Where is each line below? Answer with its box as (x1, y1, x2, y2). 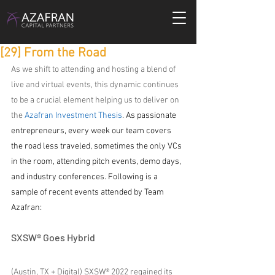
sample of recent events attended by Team (11, 187, 166, 198)
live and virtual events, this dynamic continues (11, 80, 180, 90)
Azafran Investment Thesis (25, 110, 122, 121)
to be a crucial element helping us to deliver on (11, 95, 181, 106)
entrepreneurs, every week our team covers (11, 126, 173, 136)
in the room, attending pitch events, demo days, (11, 157, 183, 167)
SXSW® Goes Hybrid (11, 231, 95, 243)
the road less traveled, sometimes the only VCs (11, 141, 184, 152)
